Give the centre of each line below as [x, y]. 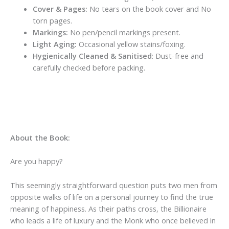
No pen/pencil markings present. [124, 32]
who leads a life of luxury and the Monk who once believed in [113, 220]
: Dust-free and [177, 55]
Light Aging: [54, 44]
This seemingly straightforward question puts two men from [114, 185]
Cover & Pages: [60, 8]
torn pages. [52, 20]
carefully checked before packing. [89, 67]
